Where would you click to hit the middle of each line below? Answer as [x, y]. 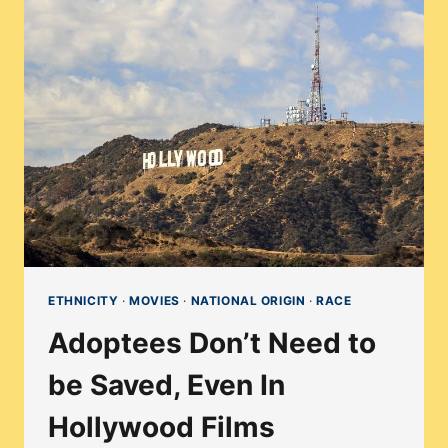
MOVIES [154, 301]
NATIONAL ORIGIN [248, 301]
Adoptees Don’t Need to [212, 343]
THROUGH [200, 56]
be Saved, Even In [166, 385]
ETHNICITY [83, 301]
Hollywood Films [161, 427]
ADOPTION [203, 29]
